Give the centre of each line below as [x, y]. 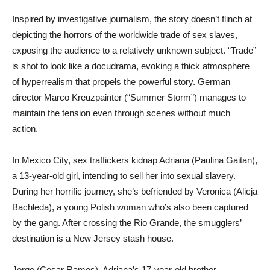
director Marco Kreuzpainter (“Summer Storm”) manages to [129, 97]
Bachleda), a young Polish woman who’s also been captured [130, 207]
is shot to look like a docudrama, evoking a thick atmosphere [131, 66]
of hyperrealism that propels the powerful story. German [121, 82]
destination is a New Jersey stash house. [93, 238]
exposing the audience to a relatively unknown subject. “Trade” [134, 50]
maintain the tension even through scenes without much [121, 113]
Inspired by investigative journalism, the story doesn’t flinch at [132, 19]
